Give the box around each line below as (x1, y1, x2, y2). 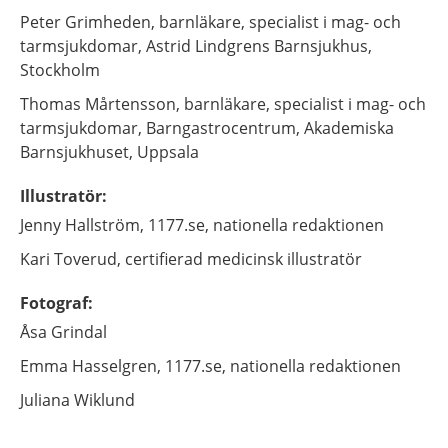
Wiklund (74, 389, 135, 411)
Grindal (51, 321, 107, 343)
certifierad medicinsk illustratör (125, 248, 362, 270)
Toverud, (54, 248, 121, 270)
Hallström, (65, 214, 144, 236)
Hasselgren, (72, 355, 161, 377)
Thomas (20, 93, 81, 115)
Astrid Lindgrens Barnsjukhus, (146, 35, 372, 57)
